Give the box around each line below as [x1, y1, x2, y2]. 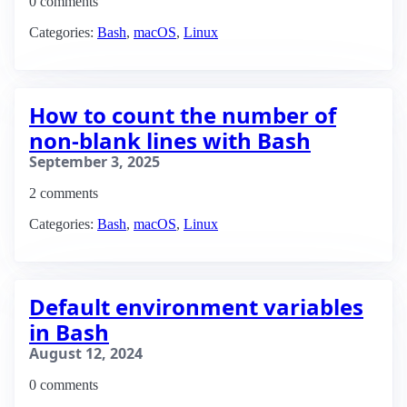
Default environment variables [29, 292, 363, 322]
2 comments [29, 185, 98, 201]
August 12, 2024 [29, 343, 143, 363]
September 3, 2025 [29, 152, 160, 172]
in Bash [29, 317, 109, 347]
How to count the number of [29, 100, 336, 130]
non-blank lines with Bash [29, 125, 311, 155]
